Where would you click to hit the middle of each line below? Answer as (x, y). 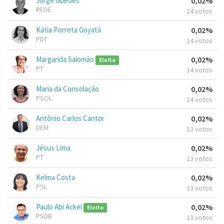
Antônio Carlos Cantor (70, 118)
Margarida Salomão (66, 59)
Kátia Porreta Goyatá (68, 30)
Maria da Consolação (67, 89)
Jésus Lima (53, 148)
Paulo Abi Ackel (60, 207)
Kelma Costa (55, 177)
